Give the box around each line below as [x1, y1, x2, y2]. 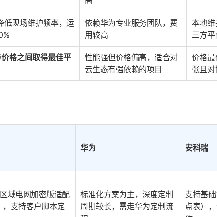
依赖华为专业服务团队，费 [85, 18, 178, 28]
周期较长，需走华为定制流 [80, 201, 173, 211]
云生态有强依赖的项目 [85, 64, 162, 74]
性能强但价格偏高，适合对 [85, 52, 178, 62]
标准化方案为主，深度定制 [80, 189, 173, 199]
